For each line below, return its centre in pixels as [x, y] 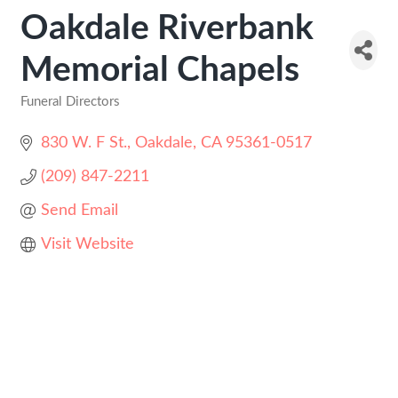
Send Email [79, 211]
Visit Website [87, 244]
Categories [52, 113]
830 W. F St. [84, 143]
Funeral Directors [70, 102]
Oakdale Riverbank [167, 29]
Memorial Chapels [160, 71]
